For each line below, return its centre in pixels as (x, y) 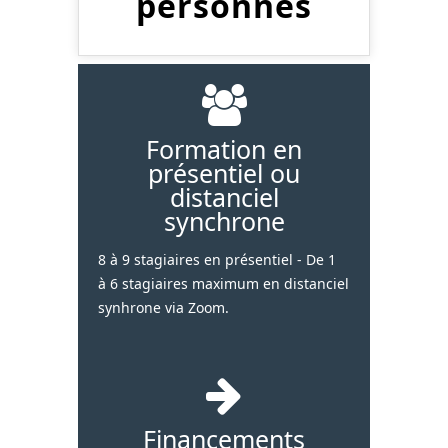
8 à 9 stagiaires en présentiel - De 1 (217, 259)
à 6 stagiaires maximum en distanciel (223, 283)
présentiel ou (224, 172)
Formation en (224, 148)
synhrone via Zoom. (163, 307)
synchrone (224, 220)
